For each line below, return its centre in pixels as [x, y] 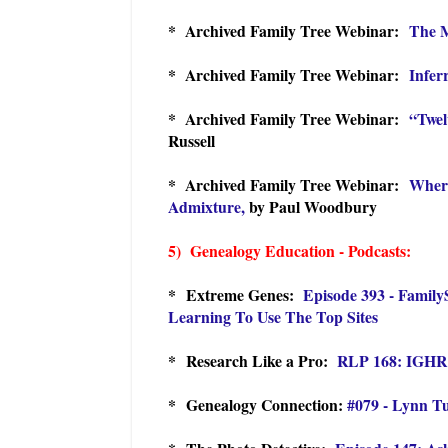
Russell [191, 140]
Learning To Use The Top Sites [273, 316]
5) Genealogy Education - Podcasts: [289, 250]
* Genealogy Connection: [257, 404]
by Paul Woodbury [311, 206]
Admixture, [206, 206]
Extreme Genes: [244, 294]
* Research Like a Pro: [252, 360]
